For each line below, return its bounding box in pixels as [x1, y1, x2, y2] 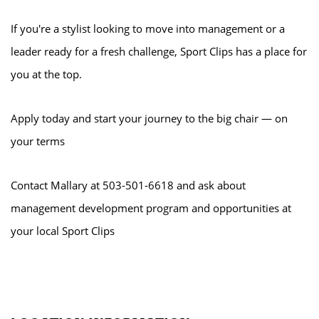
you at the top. [11, 67, 82, 81]
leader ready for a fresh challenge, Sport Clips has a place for [11, 44, 307, 58]
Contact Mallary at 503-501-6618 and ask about [11, 178, 246, 192]
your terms [11, 134, 65, 148]
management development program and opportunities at [11, 201, 291, 215]
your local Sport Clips [11, 224, 115, 238]
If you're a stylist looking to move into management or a [11, 21, 285, 36]
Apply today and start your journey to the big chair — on [11, 111, 288, 125]
